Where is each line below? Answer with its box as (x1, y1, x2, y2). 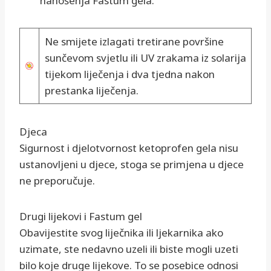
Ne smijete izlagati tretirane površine (44, 34, 224, 49)
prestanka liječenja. (44, 83, 139, 98)
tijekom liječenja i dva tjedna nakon (44, 67, 215, 82)
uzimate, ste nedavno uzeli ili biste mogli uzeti (19, 242, 238, 256)
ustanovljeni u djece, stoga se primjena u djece (19, 157, 244, 172)
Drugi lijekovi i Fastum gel (19, 209, 142, 224)
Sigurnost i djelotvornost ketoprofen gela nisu (19, 141, 238, 155)
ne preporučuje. (19, 174, 95, 188)
